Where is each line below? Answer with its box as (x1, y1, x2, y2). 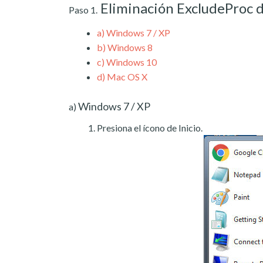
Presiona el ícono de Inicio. (97, 122, 203, 133)
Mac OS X (105, 70, 147, 82)
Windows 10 (104, 56, 157, 68)
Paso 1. (69, 4, 97, 15)
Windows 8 (106, 41, 153, 53)
